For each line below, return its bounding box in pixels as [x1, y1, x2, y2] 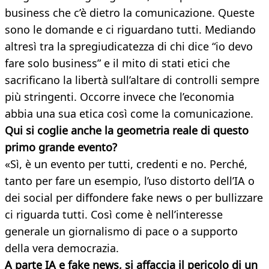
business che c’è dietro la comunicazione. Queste [5, 5, 255, 20]
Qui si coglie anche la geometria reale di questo [5, 123, 249, 138]
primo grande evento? [5, 140, 117, 155]
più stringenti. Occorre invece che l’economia [5, 89, 234, 104]
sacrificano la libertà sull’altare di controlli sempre [5, 73, 259, 88]
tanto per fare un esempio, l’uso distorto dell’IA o [5, 174, 255, 189]
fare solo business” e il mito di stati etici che [5, 56, 230, 71]
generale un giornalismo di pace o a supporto [5, 224, 238, 239]
